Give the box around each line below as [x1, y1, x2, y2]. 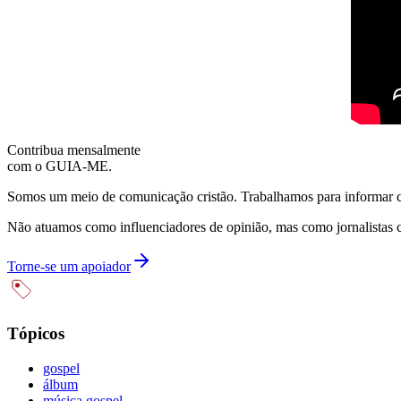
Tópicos [7, 324, 64, 344]
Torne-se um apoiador [7, 258, 131, 274]
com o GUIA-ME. [7, 158, 112, 174]
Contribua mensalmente [7, 141, 141, 158]
